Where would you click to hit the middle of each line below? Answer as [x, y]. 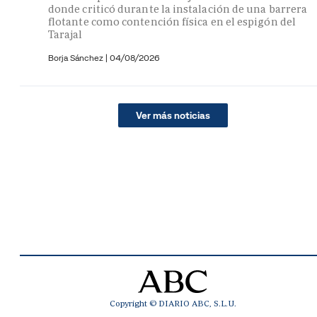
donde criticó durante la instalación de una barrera [178, 8]
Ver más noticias [173, 115]
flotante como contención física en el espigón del [172, 21]
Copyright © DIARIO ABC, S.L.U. [173, 303]
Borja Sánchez [77, 57]
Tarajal [65, 34]
